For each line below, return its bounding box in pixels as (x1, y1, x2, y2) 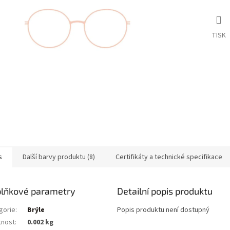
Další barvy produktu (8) (23, 151, 95, 162)
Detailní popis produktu (117, 185, 213, 197)
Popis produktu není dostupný (117, 204, 209, 215)
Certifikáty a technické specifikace (116, 151, 222, 162)
